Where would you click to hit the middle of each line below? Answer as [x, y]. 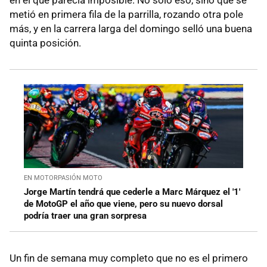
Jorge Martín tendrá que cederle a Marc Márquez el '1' [132, 192]
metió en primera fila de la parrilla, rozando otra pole [126, 15]
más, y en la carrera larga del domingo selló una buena [131, 29]
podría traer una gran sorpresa [85, 216]
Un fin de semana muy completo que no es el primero [129, 258]
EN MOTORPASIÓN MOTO [63, 178]
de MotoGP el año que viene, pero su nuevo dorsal [123, 204]
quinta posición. [45, 43]
